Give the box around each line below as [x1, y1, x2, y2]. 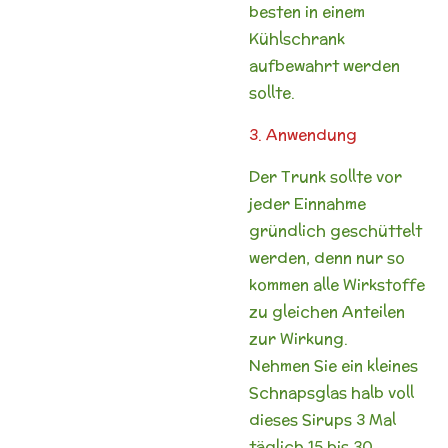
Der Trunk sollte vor [249, 165, 402, 187]
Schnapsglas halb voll [249, 381, 414, 403]
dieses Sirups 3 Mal [249, 408, 396, 430]
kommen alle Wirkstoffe [249, 273, 425, 295]
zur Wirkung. [249, 327, 348, 349]
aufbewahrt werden [249, 54, 400, 76]
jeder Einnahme [249, 192, 366, 214]
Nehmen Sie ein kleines [249, 354, 418, 376]
